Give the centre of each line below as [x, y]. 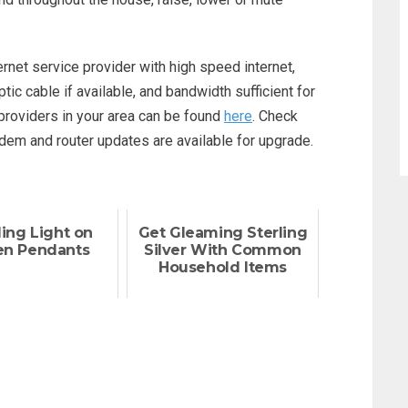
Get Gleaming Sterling [223, 233]
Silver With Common [223, 250]
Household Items [223, 267]
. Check [275, 116]
